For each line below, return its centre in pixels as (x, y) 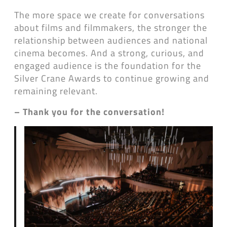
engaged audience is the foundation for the (108, 65)
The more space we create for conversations (109, 15)
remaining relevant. (56, 91)
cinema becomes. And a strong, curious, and (109, 53)
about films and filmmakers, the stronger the (111, 27)
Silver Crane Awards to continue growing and (112, 78)
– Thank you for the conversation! (89, 111)
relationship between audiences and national (111, 40)
